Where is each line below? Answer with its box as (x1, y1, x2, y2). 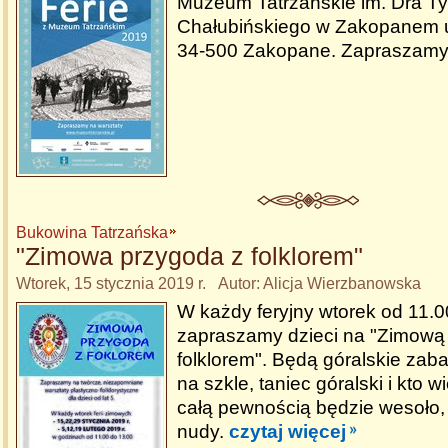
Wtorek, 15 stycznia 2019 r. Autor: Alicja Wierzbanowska (16, 275, 421, 292)
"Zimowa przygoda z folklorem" (16, 242, 363, 270)
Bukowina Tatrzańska (16, 224, 168, 241)
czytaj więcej (229, 421, 346, 442)
